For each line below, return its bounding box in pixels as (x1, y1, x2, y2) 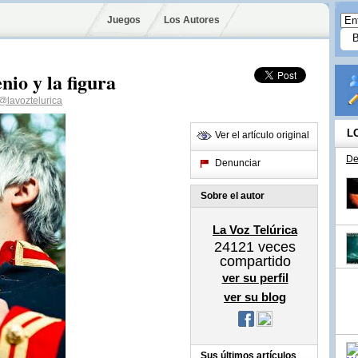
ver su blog (224, 290, 286, 304)
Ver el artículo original (215, 129, 309, 141)
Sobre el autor (201, 190, 265, 201)
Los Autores (163, 14, 220, 26)
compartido (219, 253, 291, 269)
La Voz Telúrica (213, 223, 297, 237)
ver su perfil (221, 271, 288, 284)
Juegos (107, 14, 141, 26)
